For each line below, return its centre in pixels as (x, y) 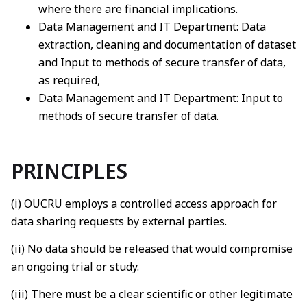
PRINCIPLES (69, 171)
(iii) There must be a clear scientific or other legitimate (152, 294)
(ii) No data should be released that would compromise (152, 248)
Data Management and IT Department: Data (152, 26)
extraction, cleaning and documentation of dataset (167, 44)
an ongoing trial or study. (75, 266)
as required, (69, 80)
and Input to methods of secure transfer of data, (162, 62)
